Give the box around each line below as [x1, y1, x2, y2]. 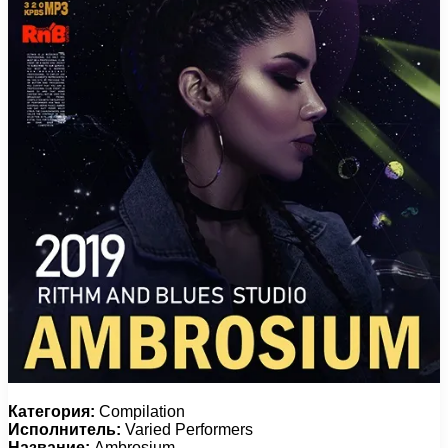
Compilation [95, 402, 185, 420]
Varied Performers [121, 420, 253, 438]
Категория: [8, 402, 95, 420]
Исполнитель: [8, 420, 121, 438]
